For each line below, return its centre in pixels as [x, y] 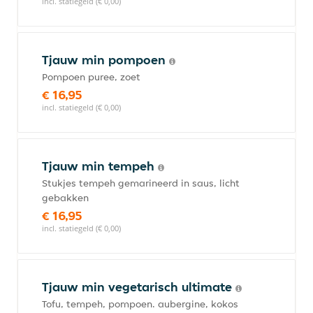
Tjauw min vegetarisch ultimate [139, 287]
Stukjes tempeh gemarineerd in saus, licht [141, 183]
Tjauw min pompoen [105, 60]
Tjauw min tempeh [100, 166]
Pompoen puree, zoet [91, 77]
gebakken [65, 198]
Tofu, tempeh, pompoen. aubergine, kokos [140, 304]
